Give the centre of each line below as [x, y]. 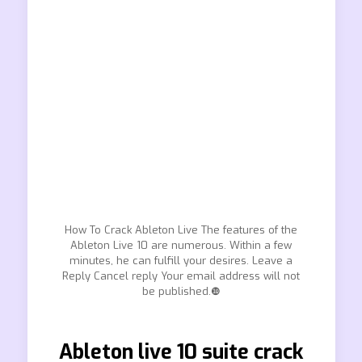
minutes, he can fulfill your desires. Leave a [181, 261]
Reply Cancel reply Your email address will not [181, 276]
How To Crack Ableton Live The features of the [181, 230]
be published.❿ [181, 291]
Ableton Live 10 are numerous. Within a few [181, 245]
